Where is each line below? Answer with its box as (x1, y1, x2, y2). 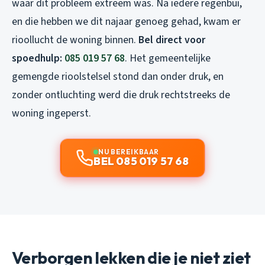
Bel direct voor (138, 33, 205, 48)
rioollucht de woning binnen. (12, 33, 138, 48)
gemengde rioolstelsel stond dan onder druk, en (12, 69, 224, 85)
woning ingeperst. (12, 106, 91, 121)
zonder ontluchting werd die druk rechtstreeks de (12, 88, 230, 103)
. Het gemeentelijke (125, 51, 211, 66)
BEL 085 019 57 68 (93, 154, 189, 169)
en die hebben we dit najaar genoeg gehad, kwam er (12, 14, 241, 30)
